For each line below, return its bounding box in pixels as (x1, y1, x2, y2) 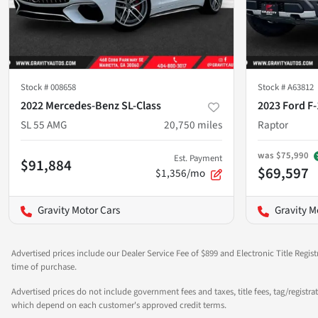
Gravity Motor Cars (38, 202, 120, 219)
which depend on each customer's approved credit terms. (11, 299, 226, 312)
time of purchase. (11, 261, 77, 274)
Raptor (258, 117, 288, 133)
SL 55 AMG (21, 117, 67, 133)
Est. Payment (174, 152, 222, 165)
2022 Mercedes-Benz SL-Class (21, 98, 161, 114)
